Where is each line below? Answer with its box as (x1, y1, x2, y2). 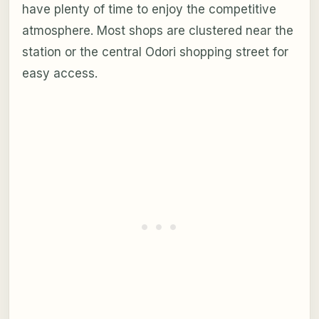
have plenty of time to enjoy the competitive (21, 1, 276, 16)
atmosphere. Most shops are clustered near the (21, 23, 293, 38)
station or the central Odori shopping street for (21, 44, 288, 59)
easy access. (21, 66, 98, 80)
